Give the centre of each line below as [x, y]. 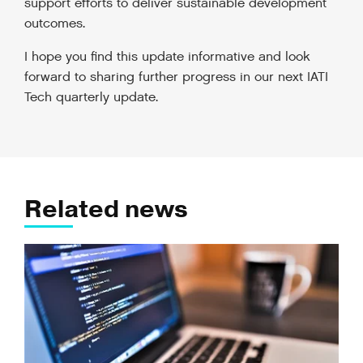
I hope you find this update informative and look [167, 57]
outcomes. [55, 24]
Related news [106, 209]
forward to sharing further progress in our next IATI [176, 77]
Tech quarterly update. [91, 98]
